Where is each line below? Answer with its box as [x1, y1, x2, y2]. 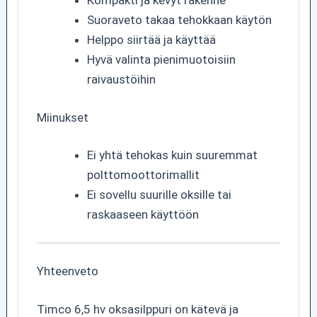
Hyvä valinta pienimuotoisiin [86, 52, 236, 67]
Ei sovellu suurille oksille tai [86, 188, 231, 202]
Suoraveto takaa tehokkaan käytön [86, 13, 272, 28]
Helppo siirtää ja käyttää [86, 33, 216, 47]
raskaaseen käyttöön [86, 207, 199, 222]
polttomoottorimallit [86, 168, 200, 183]
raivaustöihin [86, 72, 156, 87]
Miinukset [36, 110, 88, 125]
